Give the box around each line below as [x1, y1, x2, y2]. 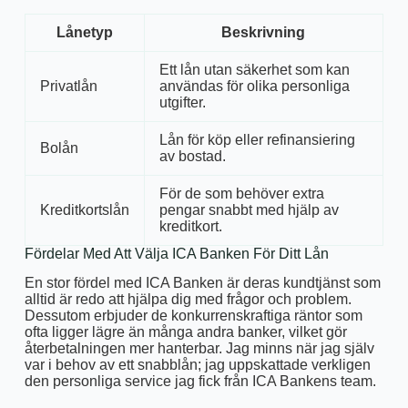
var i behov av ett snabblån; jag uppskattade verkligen [24, 357, 371, 373]
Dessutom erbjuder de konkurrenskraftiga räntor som [24, 308, 362, 324]
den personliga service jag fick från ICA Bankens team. [24, 373, 376, 390]
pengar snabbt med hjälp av [158, 201, 339, 218]
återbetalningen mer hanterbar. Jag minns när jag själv [24, 341, 374, 357]
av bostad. [158, 148, 226, 164]
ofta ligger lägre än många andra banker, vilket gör [24, 324, 347, 341]
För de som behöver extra [158, 185, 324, 201]
